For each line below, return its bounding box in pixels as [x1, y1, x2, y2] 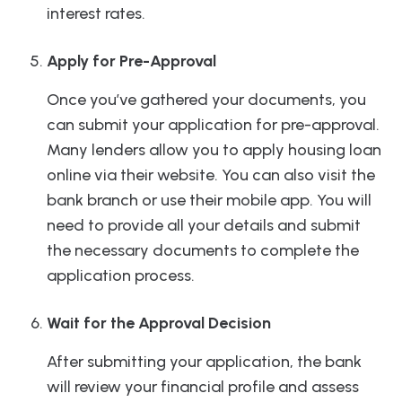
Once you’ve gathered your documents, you [47, 90, 366, 110]
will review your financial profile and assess [47, 377, 359, 398]
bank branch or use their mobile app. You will [47, 190, 371, 211]
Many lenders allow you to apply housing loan [47, 140, 381, 161]
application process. [47, 266, 195, 286]
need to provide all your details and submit [47, 215, 361, 236]
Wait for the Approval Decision [47, 313, 271, 334]
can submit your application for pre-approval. [47, 115, 380, 135]
